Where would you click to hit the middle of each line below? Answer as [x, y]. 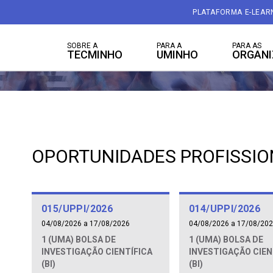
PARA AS [247, 46]
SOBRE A [82, 46]
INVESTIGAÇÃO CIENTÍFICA [97, 252]
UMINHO [177, 55]
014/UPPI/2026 [225, 209]
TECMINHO [95, 55]
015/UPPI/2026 [77, 209]
